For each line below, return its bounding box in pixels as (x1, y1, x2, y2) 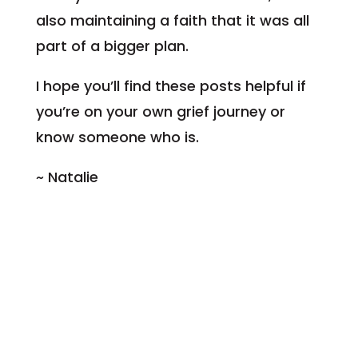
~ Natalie (35, 166, 98, 187)
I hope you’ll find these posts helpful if (35, 75, 306, 96)
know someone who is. (35, 126, 199, 147)
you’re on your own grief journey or (35, 101, 285, 121)
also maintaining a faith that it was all (35, 10, 309, 30)
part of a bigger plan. (35, 35, 189, 56)
